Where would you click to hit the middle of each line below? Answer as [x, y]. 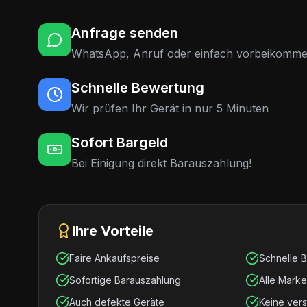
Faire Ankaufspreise [114, 258]
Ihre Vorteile [113, 231]
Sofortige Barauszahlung [125, 280]
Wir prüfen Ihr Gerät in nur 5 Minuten [170, 108]
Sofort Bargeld [120, 143]
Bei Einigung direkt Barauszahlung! [161, 163]
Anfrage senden [125, 33]
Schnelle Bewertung [138, 88]
